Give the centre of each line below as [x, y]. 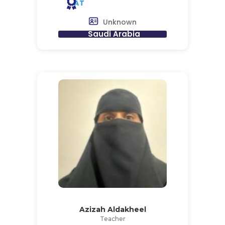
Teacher [113, 218]
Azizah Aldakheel [113, 209]
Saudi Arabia [114, 34]
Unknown [120, 22]
